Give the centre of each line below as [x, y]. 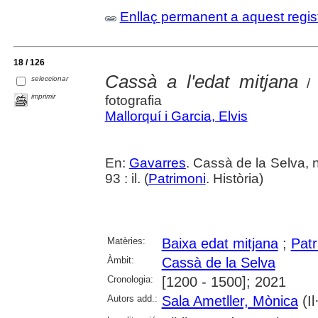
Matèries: [126, 241]
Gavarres [157, 163]
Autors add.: [132, 298]
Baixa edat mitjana [220, 243]
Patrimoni [177, 179]
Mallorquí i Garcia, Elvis [176, 116]
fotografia [133, 100]
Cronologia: [130, 279]
